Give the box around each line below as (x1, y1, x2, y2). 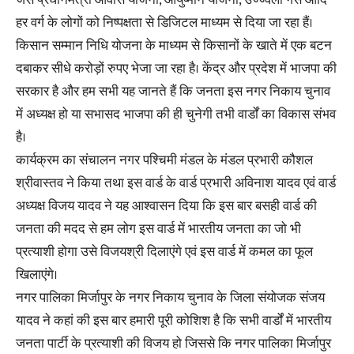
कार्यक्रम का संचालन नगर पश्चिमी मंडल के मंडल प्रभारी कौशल (16, 149, 313, 171)
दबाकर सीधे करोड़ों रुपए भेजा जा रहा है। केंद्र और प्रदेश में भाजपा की (16, 58, 337, 80)
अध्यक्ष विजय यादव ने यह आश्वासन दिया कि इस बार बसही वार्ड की (16, 195, 317, 217)
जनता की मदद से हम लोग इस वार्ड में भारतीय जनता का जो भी (16, 218, 301, 240)
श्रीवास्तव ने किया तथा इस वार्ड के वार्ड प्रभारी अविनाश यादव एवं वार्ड (16, 172, 336, 194)
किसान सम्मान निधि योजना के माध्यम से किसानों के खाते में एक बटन (16, 35, 332, 57)
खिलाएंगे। (16, 264, 58, 286)
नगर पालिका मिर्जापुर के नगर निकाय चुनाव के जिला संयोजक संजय (16, 287, 325, 309)
